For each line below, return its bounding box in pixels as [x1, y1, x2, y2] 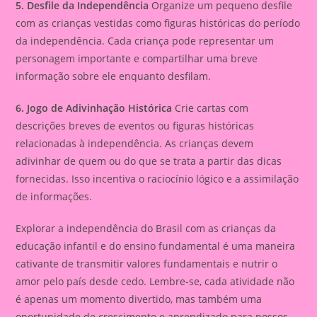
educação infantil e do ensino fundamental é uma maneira [16, 238, 296, 253]
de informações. [16, 189, 93, 203]
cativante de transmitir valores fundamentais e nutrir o [16, 256, 278, 270]
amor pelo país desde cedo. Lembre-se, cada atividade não [16, 274, 295, 288]
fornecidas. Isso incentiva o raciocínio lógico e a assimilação [16, 171, 299, 185]
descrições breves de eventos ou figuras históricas [16, 118, 255, 132]
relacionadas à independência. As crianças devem [16, 136, 254, 150]
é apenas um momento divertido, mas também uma [16, 292, 263, 306]
